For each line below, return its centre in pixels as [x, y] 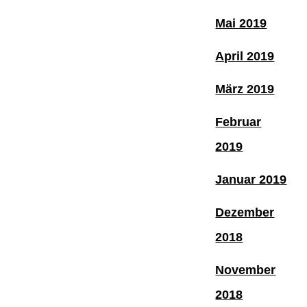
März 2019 [245, 89]
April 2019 [245, 56]
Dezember [245, 212]
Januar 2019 [251, 179]
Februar [238, 122]
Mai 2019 [241, 23]
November [246, 270]
